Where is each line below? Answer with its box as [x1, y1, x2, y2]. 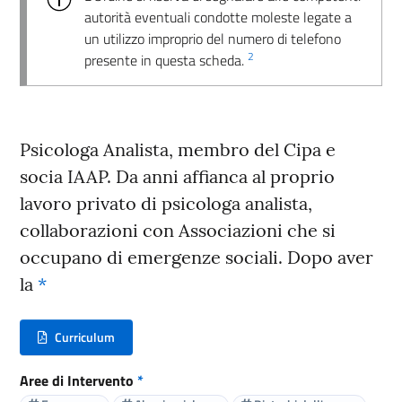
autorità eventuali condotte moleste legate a [84, 5, 352, 28]
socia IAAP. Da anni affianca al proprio [20, 164, 335, 188]
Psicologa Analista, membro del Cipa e [20, 137, 336, 161]
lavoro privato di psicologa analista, [20, 191, 312, 214]
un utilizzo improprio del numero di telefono [84, 27, 341, 49]
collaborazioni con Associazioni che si [20, 218, 336, 241]
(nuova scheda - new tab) [37, 335, 173, 354]
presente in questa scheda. [84, 48, 248, 71]
